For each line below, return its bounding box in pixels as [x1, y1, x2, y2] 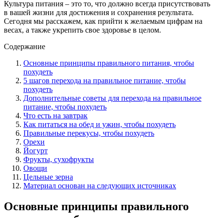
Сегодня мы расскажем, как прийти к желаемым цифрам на [4, 17, 202, 25]
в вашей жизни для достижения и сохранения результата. [4, 8, 194, 17]
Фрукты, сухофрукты [23, 155, 94, 163]
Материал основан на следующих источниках [23, 181, 176, 190]
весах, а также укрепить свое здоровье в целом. [4, 25, 161, 34]
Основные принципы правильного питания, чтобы [23, 58, 194, 67]
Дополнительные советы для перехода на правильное [23, 93, 201, 102]
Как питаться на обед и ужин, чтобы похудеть [23, 120, 176, 128]
